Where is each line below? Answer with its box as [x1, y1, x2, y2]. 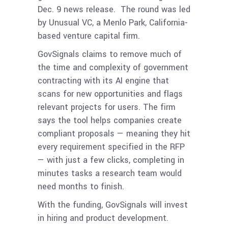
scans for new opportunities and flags [38, 88, 183, 100]
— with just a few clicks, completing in [38, 154, 184, 166]
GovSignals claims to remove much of [38, 48, 182, 60]
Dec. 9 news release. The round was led [38, 3, 190, 15]
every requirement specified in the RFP [38, 140, 185, 153]
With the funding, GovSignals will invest [38, 198, 188, 211]
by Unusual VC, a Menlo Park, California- [38, 16, 188, 28]
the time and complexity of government [38, 61, 188, 73]
